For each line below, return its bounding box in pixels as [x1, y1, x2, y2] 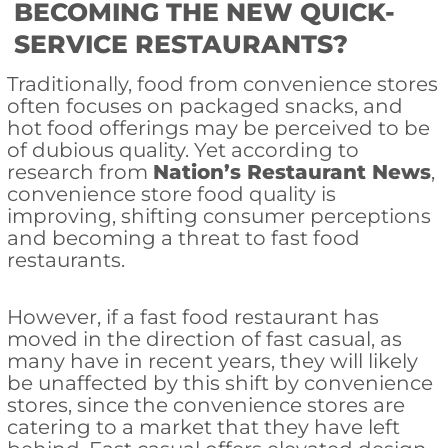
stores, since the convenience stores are [6, 393, 405, 418]
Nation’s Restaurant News [152, 160, 431, 185]
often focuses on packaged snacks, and [6, 94, 403, 119]
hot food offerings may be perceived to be [6, 116, 430, 141]
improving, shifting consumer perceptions [6, 204, 431, 229]
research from [6, 160, 153, 185]
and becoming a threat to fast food [6, 226, 360, 251]
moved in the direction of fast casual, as [6, 327, 402, 352]
